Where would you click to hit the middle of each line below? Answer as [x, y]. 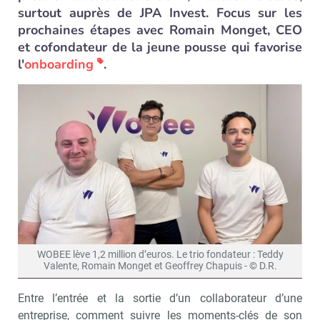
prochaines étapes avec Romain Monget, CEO [160, 30]
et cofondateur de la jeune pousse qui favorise [160, 47]
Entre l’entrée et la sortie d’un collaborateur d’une [160, 298]
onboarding [59, 64]
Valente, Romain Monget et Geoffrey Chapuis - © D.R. [160, 266]
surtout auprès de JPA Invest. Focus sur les [160, 13]
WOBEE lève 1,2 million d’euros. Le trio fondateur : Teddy [160, 254]
